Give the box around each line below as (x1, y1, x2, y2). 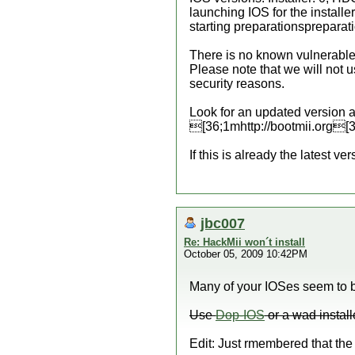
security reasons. (189, 77, 284, 90)
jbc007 (200, 215, 245, 231)
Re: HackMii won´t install (184, 236, 305, 248)
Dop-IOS (216, 308, 265, 322)
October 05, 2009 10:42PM (184, 248, 307, 260)
